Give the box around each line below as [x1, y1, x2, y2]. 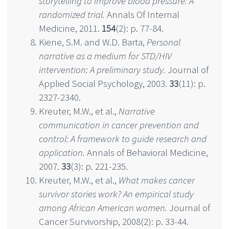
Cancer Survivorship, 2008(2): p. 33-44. [39, 215, 189, 227]
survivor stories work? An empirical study [39, 187, 194, 200]
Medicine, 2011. [39, 21, 102, 34]
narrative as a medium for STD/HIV [39, 49, 172, 62]
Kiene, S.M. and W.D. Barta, [39, 35, 147, 48]
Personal [147, 35, 180, 48]
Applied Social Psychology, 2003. [39, 77, 169, 89]
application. [39, 146, 85, 158]
